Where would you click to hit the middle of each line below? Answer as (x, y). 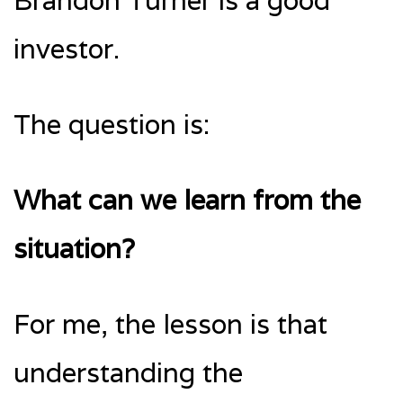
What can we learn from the (187, 200)
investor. (67, 49)
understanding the (128, 372)
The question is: (112, 124)
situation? (74, 248)
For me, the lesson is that (170, 324)
